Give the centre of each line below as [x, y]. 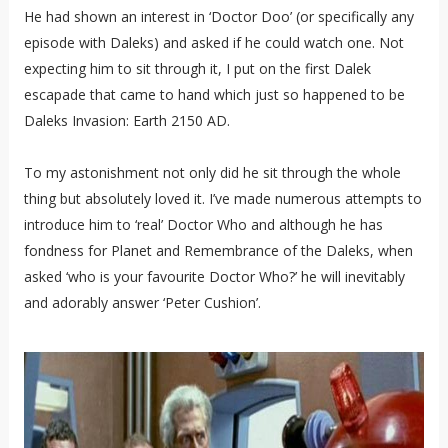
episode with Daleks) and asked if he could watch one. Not [213, 42]
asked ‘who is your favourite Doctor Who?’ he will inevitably [214, 276]
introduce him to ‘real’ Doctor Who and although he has [203, 224]
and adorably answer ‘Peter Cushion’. [142, 302]
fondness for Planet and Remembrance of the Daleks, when [218, 250]
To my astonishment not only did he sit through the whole [212, 172]
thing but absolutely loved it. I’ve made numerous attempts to [222, 198]
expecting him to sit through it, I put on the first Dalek [197, 68]
